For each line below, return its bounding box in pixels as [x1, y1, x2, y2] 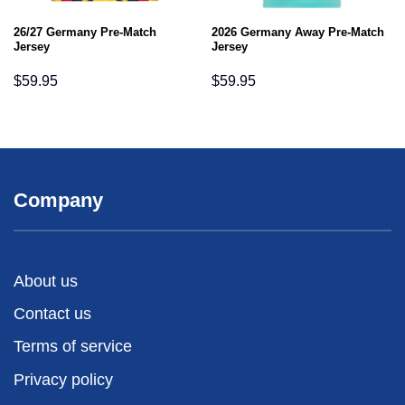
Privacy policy [14, 370, 113, 389]
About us [14, 271, 78, 290]
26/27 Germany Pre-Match [13, 24, 156, 39]
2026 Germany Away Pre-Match [211, 24, 384, 39]
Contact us [14, 304, 91, 323]
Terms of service [14, 337, 132, 356]
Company [14, 188, 103, 212]
